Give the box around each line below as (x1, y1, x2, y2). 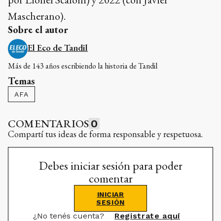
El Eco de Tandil (28, 42, 88, 53)
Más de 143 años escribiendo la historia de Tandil (8, 61, 157, 71)
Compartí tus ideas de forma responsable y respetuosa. (8, 128, 203, 140)
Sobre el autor (8, 23, 68, 36)
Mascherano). (8, 9, 66, 23)
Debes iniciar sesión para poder (38, 158, 183, 173)
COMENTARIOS (8, 116, 89, 131)
